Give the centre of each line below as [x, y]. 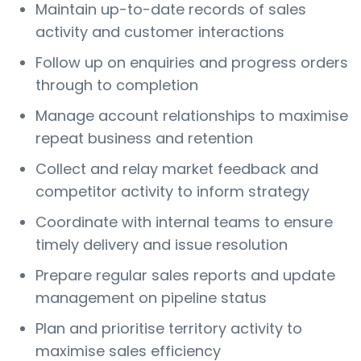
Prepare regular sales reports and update [185, 276]
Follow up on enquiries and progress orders [192, 63]
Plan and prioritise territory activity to [169, 329]
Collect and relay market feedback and [177, 169]
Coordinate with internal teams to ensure [184, 222]
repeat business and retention [144, 139]
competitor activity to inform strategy [172, 192]
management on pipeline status [151, 298]
